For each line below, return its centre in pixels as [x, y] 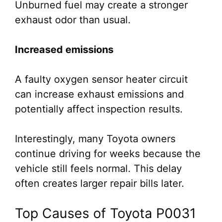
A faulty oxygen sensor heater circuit [101, 79]
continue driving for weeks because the [108, 154]
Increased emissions [64, 50]
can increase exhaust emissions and [99, 94]
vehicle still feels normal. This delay [98, 168]
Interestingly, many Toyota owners [95, 139]
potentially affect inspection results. [99, 109]
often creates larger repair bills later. [100, 183]
